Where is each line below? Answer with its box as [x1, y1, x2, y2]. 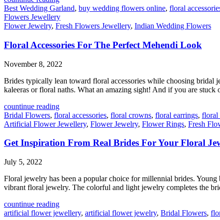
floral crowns [110, 110, 151, 119]
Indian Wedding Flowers [135, 22, 211, 30]
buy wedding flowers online [79, 4, 165, 13]
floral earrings [155, 110, 198, 119]
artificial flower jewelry [85, 209, 157, 218]
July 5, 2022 [4, 158, 42, 166]
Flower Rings [142, 119, 184, 128]
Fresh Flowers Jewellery [55, 22, 131, 30]
